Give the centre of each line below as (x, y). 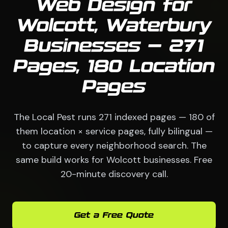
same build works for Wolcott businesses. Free (114, 160)
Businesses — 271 (114, 47)
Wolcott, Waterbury (114, 27)
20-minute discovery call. (114, 174)
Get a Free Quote (114, 216)
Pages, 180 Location (114, 67)
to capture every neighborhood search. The (114, 146)
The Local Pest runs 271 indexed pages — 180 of (114, 117)
